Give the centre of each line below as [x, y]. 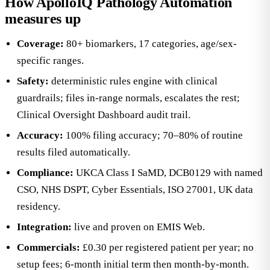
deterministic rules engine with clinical [133, 81]
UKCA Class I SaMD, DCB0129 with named [168, 173]
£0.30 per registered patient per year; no [167, 247]
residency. [39, 206]
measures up [43, 19]
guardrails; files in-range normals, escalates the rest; [128, 98]
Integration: [44, 227]
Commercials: [49, 247]
